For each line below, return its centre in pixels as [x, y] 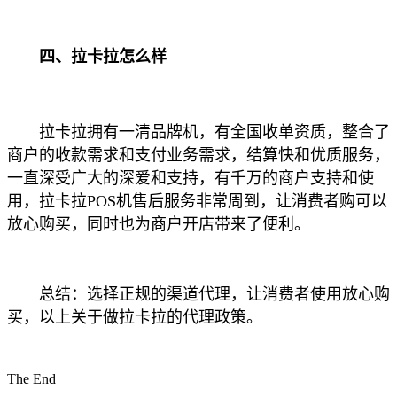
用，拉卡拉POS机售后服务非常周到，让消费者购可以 [197, 202]
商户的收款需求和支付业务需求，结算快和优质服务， [198, 156]
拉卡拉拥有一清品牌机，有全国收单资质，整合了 [198, 132]
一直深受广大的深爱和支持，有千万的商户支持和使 [191, 179]
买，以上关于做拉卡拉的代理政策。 [135, 318]
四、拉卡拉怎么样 [87, 57]
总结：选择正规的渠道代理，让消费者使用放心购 [198, 295]
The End [31, 379]
